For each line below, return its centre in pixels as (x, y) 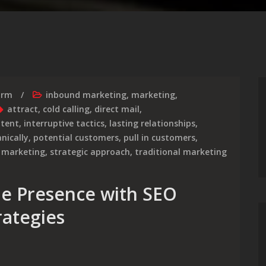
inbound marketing (86, 95)
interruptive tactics (64, 123)
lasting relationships (152, 123)
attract (23, 109)
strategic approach (90, 152)
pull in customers (159, 137)
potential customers (76, 137)
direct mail (117, 109)
